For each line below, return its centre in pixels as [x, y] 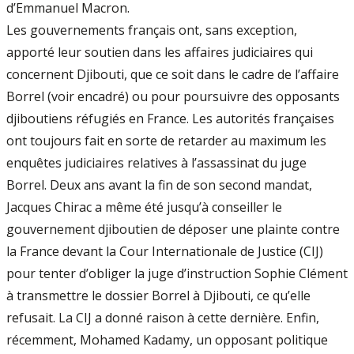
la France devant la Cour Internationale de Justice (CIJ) [165, 251]
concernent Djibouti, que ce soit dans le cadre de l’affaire [173, 74]
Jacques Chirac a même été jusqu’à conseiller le [144, 207]
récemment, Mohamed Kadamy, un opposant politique [167, 339]
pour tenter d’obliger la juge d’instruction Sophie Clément [177, 273]
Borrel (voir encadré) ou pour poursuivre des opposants [173, 96]
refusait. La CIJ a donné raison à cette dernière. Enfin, [163, 317]
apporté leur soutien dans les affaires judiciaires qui [160, 52]
